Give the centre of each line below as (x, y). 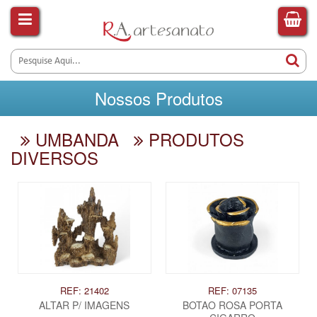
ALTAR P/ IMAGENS (85, 305)
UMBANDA (75, 139)
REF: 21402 (84, 290)
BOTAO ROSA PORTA (232, 305)
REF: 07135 (232, 290)
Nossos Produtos (158, 98)
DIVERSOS (54, 158)
